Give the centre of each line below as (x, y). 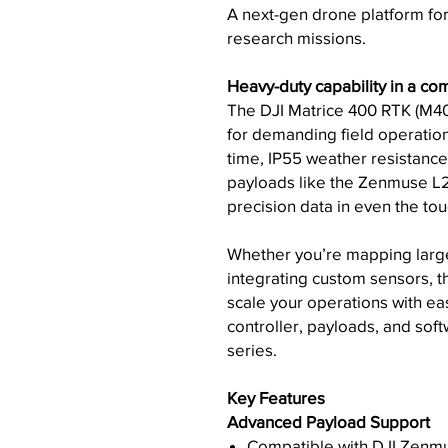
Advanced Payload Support (328, 421)
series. (252, 349)
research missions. (296, 37)
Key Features (276, 397)
